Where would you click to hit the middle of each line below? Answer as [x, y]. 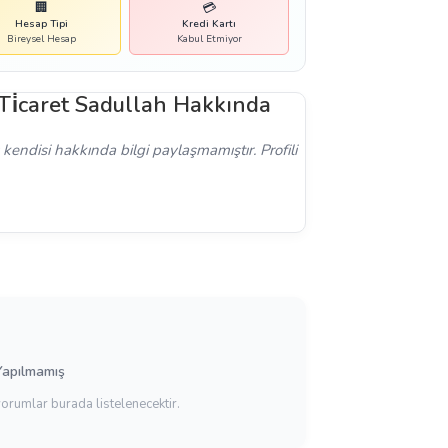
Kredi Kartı [209, 24]
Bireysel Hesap [41, 39]
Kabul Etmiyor [209, 39]
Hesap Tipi [41, 24]
